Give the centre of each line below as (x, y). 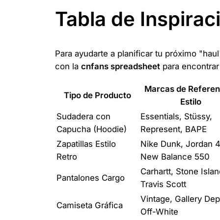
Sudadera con (83, 117)
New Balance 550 (175, 157)
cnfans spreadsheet (121, 67)
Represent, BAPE (174, 129)
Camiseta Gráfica (90, 206)
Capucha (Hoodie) (92, 129)
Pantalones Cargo (91, 178)
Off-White (159, 212)
